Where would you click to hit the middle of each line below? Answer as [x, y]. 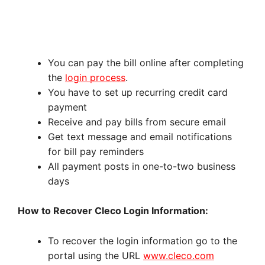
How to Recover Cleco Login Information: [113, 211]
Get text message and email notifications [140, 136]
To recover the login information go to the [143, 240]
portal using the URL [96, 255]
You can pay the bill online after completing [146, 62]
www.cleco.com [179, 255]
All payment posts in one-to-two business [142, 166]
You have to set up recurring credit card [138, 92]
